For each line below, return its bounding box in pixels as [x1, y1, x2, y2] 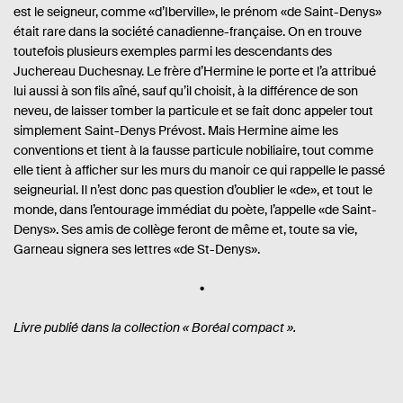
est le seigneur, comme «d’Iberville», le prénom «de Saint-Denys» [13, 4, 381, 21]
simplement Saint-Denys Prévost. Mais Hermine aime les [13, 122, 338, 139]
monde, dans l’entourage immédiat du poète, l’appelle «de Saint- [13, 201, 377, 219]
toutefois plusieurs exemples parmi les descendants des [13, 43, 332, 60]
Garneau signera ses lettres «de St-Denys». [13, 241, 260, 258]
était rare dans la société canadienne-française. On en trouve [13, 23, 362, 40]
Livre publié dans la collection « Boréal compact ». [13, 319, 297, 336]
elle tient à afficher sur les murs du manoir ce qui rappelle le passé [13, 162, 385, 179]
